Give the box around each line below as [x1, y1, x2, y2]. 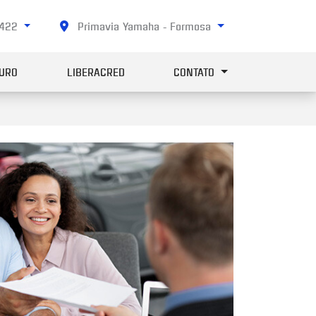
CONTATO [174, 64, 219, 80]
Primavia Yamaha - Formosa [74, 18, 215, 34]
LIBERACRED [66, 64, 125, 80]
